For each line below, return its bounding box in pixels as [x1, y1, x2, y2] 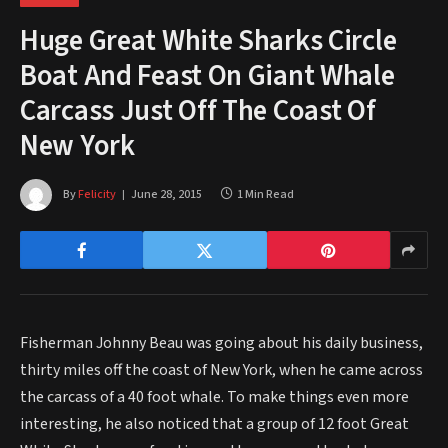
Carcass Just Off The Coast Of [20, 90, 376, 132]
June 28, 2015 [131, 185, 202, 203]
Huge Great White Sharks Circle [20, 20, 397, 62]
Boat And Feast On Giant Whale [20, 55, 395, 97]
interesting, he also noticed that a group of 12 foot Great [20, 413, 409, 435]
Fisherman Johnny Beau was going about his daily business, [20, 332, 423, 354]
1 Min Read [237, 185, 294, 203]
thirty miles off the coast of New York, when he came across [20, 359, 423, 381]
